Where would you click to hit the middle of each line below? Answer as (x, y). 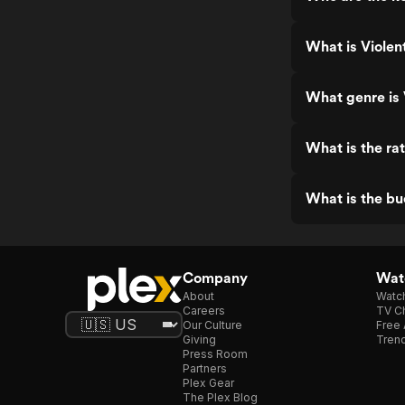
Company (215, 278)
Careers (204, 311)
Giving (199, 339)
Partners (205, 368)
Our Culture (212, 325)
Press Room (215, 354)
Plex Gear (208, 383)
